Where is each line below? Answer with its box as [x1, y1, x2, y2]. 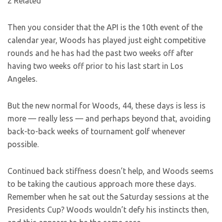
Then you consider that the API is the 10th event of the [7, 23, 203, 32]
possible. [7, 140, 39, 149]
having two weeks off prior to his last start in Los [7, 61, 183, 71]
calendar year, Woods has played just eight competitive [7, 36, 206, 45]
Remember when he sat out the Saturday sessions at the [7, 192, 209, 202]
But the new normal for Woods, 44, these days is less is [7, 101, 206, 111]
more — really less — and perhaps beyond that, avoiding [7, 114, 211, 123]
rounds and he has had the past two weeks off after [7, 49, 193, 58]
